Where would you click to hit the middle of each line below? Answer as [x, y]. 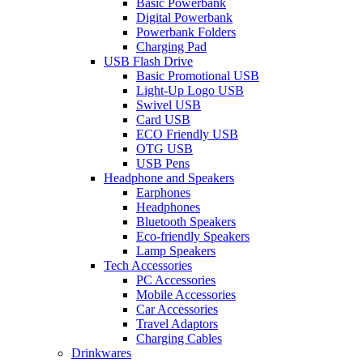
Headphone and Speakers [169, 178]
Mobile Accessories [186, 295]
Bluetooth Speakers [186, 222]
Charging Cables [179, 338]
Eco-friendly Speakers [193, 236]
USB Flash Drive [148, 61]
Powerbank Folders [186, 32]
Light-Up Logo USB [190, 90]
